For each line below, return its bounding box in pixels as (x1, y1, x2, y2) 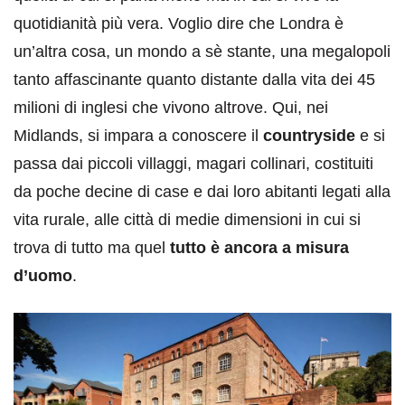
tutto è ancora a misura (170, 239, 349, 258)
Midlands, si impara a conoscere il (14, 127, 263, 146)
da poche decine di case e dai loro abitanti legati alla (14, 183, 391, 202)
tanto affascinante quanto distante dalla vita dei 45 (14, 71, 375, 89)
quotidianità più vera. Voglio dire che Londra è (14, 14, 344, 33)
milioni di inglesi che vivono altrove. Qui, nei (14, 99, 328, 118)
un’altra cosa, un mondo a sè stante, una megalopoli (14, 42, 391, 61)
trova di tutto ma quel (14, 239, 170, 258)
